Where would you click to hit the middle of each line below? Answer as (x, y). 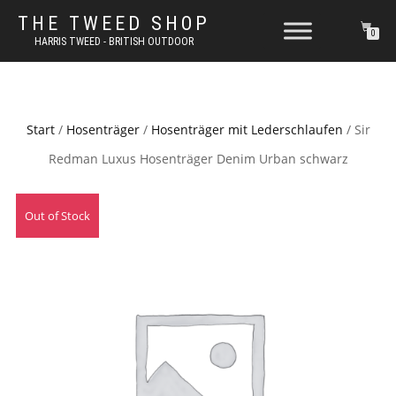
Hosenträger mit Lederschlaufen (247, 129)
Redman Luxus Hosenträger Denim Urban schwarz (198, 159)
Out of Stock (57, 216)
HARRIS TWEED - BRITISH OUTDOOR (114, 42)
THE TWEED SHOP (114, 23)
